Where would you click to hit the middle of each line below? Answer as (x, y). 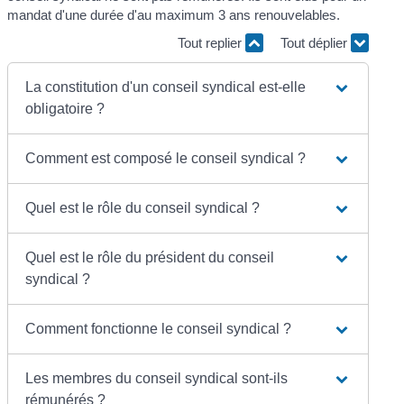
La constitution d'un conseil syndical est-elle (166, 87)
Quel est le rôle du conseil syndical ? (143, 207)
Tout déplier (315, 43)
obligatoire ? (65, 108)
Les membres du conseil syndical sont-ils (157, 378)
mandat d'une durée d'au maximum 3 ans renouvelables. (174, 14)
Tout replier (211, 43)
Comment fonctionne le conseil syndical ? (159, 328)
